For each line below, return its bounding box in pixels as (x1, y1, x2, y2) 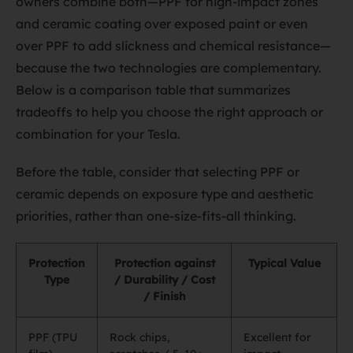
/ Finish (143, 289, 186, 303)
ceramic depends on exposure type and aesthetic (16, 186, 314, 202)
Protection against (113, 256, 215, 270)
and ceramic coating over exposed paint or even (16, 16, 308, 32)
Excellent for (243, 330, 311, 344)
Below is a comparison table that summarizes (16, 82, 291, 98)
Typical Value (247, 256, 321, 270)
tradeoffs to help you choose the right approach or (16, 104, 323, 120)
